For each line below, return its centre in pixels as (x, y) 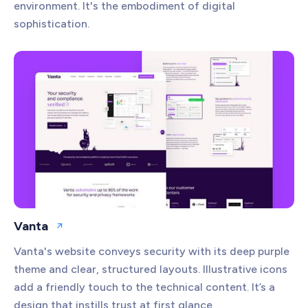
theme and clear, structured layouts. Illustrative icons (151, 269)
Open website (90, 232)
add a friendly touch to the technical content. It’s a (144, 287)
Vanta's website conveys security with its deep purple (152, 252)
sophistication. (52, 23)
